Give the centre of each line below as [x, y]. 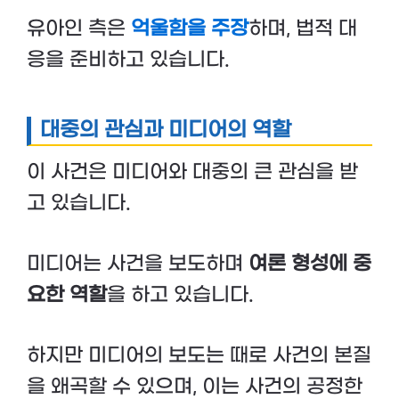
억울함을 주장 [190, 28]
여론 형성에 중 [310, 263]
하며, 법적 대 [303, 28]
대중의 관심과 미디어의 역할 [166, 130]
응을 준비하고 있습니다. [128, 59]
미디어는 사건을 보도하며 [138, 263]
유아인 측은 [79, 28]
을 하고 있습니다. [180, 294]
